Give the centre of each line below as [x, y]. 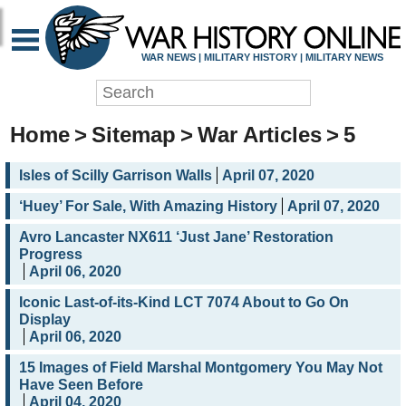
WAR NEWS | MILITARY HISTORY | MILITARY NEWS [262, 57]
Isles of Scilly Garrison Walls [116, 176]
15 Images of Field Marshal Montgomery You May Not [201, 368]
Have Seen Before [81, 385]
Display [45, 320]
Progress [51, 255]
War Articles [260, 135]
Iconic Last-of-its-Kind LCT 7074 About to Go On [184, 303]
